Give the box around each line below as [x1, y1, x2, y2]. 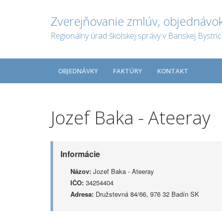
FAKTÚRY [113, 66, 142, 75]
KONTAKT [157, 66, 188, 75]
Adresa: [70, 189, 94, 199]
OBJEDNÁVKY [58, 66, 98, 75]
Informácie [60, 148, 100, 160]
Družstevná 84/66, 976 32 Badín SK [94, 189, 199, 199]
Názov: [70, 166, 91, 176]
